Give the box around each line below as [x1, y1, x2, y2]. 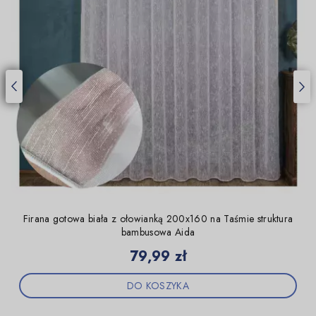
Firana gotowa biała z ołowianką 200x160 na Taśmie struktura [23, 212, 293, 226]
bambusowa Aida [121, 225, 195, 240]
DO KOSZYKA [127, 279, 189, 293]
